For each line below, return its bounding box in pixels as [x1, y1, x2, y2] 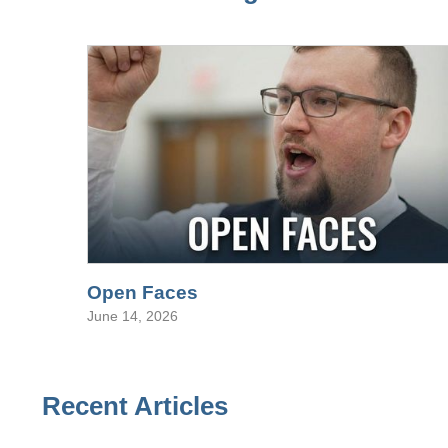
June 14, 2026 [87, 308, 178, 324]
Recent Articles [42, 392, 228, 420]
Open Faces [87, 282, 198, 303]
